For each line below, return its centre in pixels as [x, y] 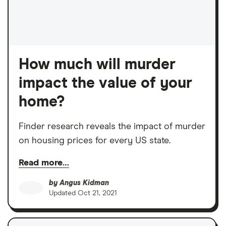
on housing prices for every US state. [95, 140]
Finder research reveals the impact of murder [112, 126]
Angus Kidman [84, 183]
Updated [63, 193]
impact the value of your [105, 83]
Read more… [44, 163]
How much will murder [97, 64]
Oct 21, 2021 [97, 193]
